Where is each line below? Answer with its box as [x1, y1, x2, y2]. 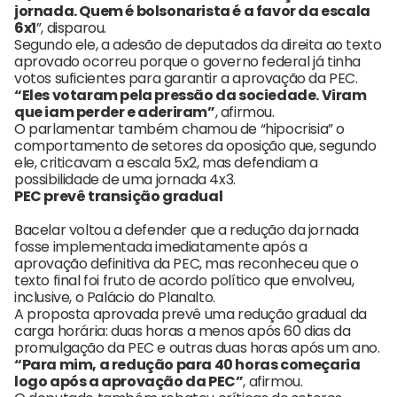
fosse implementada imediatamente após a [14, 237, 307, 258]
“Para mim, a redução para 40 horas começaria [14, 354, 361, 376]
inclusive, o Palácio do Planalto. [14, 287, 215, 308]
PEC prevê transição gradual [14, 186, 223, 207]
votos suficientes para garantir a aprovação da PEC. [14, 68, 358, 90]
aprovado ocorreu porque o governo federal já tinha [14, 51, 362, 73]
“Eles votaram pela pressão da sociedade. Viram [14, 85, 367, 106]
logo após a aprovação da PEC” [14, 371, 244, 393]
